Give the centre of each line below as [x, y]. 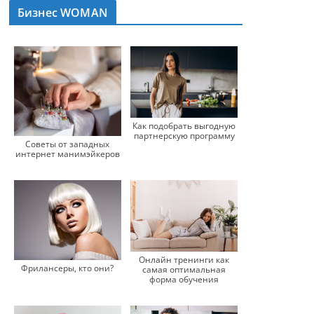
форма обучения [184, 279]
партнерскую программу [184, 136]
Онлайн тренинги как [184, 259]
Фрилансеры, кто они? [68, 268]
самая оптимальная [184, 269]
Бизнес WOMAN [63, 13]
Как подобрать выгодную [184, 126]
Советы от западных [68, 144]
